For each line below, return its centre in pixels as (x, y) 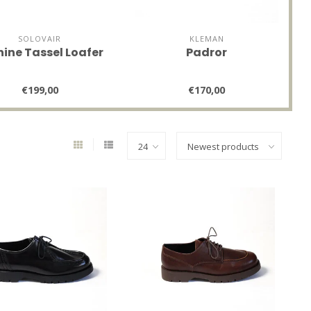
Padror (207, 52)
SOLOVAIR (40, 38)
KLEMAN (207, 38)
